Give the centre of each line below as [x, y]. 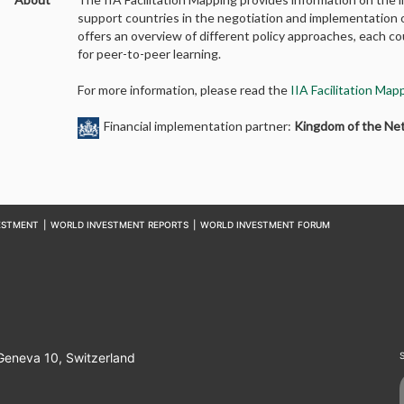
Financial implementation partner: [199, 125]
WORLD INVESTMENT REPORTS [119, 224]
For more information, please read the [184, 89]
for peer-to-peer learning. [150, 53]
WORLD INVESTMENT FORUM [265, 224]
